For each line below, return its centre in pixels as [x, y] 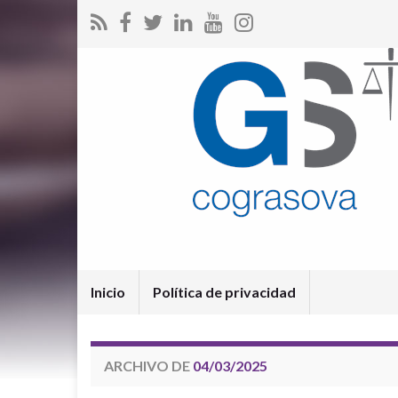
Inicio [108, 292]
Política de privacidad [224, 292]
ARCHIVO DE [148, 366]
